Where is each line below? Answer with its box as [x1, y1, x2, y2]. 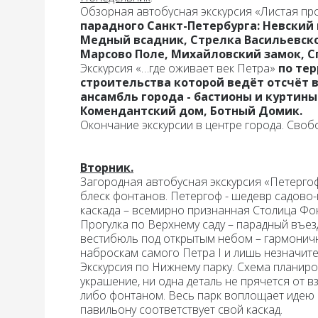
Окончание [80, 117, 139, 133]
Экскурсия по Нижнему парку [80, 259, 232, 275]
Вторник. [80, 160, 133, 175]
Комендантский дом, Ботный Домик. [80, 103, 305, 119]
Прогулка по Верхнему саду [80, 216, 225, 232]
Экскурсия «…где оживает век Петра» [80, 60, 275, 76]
